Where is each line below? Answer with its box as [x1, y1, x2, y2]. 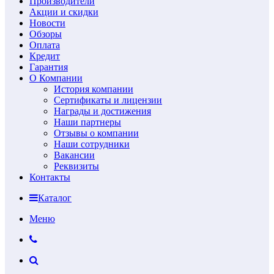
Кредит [29, 51, 60, 62]
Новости [29, 18, 65, 29]
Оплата [29, 40, 60, 51]
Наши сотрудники [54, 139, 130, 150]
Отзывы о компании [54, 128, 139, 139]
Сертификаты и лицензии [54, 95, 162, 106]
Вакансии [54, 150, 95, 161]
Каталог [38, 193, 72, 204]
